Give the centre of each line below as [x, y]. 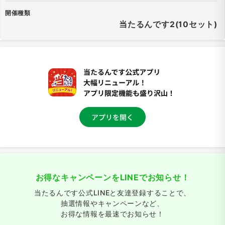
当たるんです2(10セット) [168, 24]
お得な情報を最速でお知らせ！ [113, 214]
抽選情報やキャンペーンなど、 [113, 203]
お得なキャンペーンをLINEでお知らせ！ [113, 178]
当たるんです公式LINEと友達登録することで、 [113, 193]
